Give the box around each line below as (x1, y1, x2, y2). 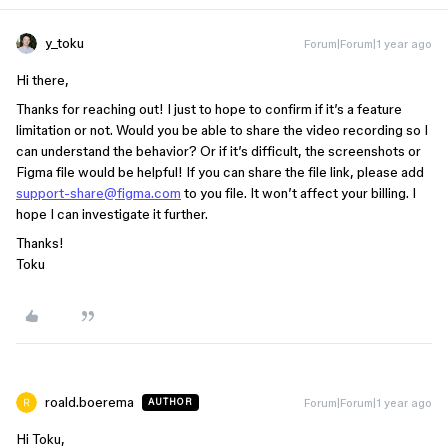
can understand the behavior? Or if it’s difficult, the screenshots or (16, 143, 421, 159)
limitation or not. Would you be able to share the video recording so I (16, 122, 428, 138)
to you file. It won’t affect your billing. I (181, 185, 416, 201)
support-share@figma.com (16, 185, 181, 201)
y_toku (45, 35, 84, 51)
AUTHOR (148, 397, 193, 407)
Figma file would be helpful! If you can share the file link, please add (16, 164, 424, 180)
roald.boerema (45, 394, 134, 410)
